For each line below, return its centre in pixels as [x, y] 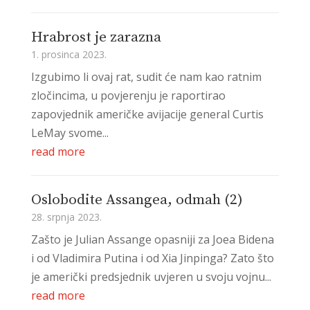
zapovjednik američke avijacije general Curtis [147, 114]
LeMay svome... [70, 133]
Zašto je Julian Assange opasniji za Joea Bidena [152, 239]
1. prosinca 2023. [69, 54]
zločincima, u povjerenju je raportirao [128, 95]
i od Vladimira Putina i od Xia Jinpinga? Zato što [152, 258]
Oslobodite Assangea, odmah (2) [137, 200]
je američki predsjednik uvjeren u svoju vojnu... [151, 276]
